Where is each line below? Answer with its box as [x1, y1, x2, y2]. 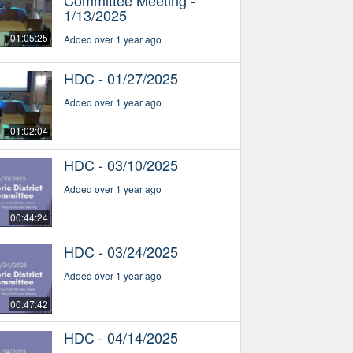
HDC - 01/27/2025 [63, 67, 178, 88]
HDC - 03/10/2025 [63, 154, 178, 175]
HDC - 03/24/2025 [63, 240, 178, 262]
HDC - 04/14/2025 [63, 327, 178, 348]
